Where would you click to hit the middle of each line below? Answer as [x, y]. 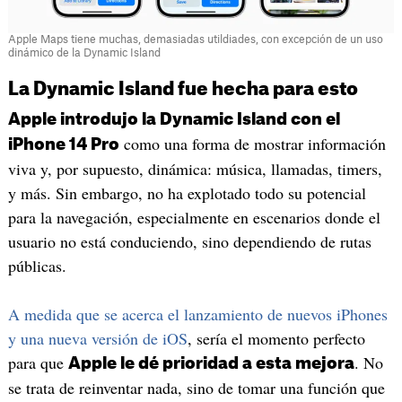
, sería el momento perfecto [276, 338]
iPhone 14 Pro [63, 145]
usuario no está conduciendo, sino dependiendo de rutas [189, 242]
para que [38, 363]
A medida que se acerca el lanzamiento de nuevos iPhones [197, 314]
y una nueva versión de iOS [97, 338]
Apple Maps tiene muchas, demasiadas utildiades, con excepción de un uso [195, 40]
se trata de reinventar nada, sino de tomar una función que [196, 388]
